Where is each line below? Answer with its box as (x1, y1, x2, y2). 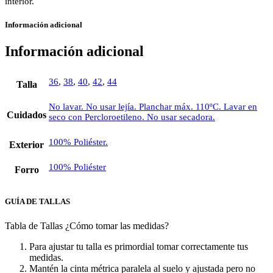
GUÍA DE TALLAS (5, 197, 70, 207)
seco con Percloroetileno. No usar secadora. (49, 112, 215, 122)
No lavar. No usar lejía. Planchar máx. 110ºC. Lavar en (49, 102, 257, 112)
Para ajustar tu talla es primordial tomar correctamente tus (29, 241, 248, 252)
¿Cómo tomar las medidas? (65, 220, 169, 231)
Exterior (9, 140, 44, 151)
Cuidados (7, 110, 46, 121)
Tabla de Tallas (5, 220, 63, 231)
